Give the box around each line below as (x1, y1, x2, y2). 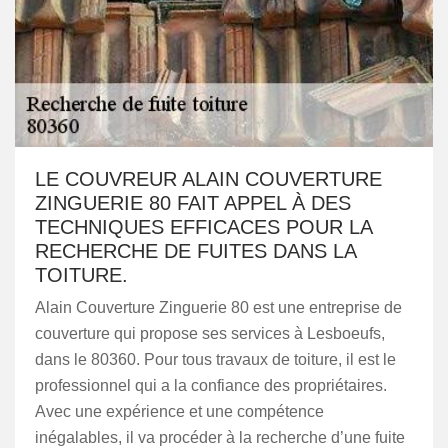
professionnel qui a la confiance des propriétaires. (35, 377, 387, 394)
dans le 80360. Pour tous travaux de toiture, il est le (35, 351, 396, 368)
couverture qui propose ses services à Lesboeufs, (35, 325, 385, 342)
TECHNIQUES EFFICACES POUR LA (35, 216, 372, 238)
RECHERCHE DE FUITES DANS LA (35, 240, 356, 262)
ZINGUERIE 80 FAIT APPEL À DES (35, 192, 351, 214)
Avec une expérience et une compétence (35, 403, 324, 420)
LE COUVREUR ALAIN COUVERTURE (35, 168, 382, 190)
